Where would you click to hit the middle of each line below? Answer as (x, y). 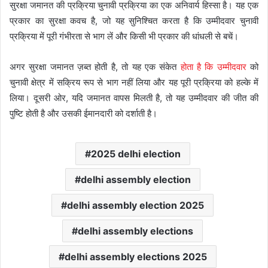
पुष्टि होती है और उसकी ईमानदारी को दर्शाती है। (83, 113)
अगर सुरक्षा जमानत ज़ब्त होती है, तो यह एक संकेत (95, 66)
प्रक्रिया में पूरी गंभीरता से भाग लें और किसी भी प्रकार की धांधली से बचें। (124, 36)
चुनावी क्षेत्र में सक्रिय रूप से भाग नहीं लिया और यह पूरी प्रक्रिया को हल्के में (134, 82)
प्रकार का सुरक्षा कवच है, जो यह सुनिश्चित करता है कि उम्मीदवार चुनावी (134, 20)
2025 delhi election (135, 153)
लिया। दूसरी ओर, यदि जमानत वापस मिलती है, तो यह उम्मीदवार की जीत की (134, 98)
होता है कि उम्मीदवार (213, 66)
